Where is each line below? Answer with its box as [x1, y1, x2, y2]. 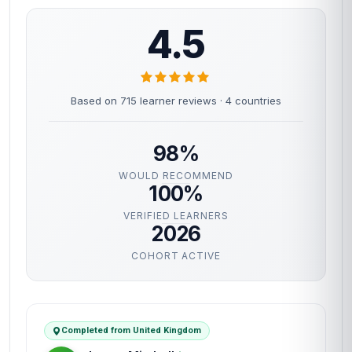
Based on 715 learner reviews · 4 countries [71, 94, 281, 107]
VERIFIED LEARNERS [123, 210, 229, 222]
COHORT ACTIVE [130, 250, 222, 262]
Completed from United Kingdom [61, 325, 201, 335]
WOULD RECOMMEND [119, 170, 233, 181]
